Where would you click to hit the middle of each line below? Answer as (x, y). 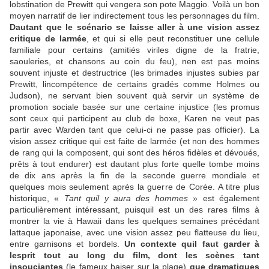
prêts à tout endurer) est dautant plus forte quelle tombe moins (134, 164)
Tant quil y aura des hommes (126, 198)
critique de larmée (48, 39)
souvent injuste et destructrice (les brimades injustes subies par (134, 73)
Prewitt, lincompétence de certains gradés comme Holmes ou (134, 84)
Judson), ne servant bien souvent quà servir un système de (134, 96)
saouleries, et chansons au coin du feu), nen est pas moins (134, 62)
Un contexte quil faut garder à (192, 244)
